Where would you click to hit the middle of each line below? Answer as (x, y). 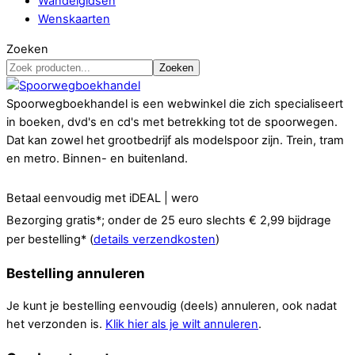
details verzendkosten (155, 239)
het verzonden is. (56, 324)
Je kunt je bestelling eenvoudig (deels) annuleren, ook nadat (172, 306)
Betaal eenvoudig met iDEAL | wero (103, 198)
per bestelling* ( (50, 239)
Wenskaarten (74, 19)
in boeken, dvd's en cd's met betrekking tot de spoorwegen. (172, 122)
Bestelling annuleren (76, 273)
